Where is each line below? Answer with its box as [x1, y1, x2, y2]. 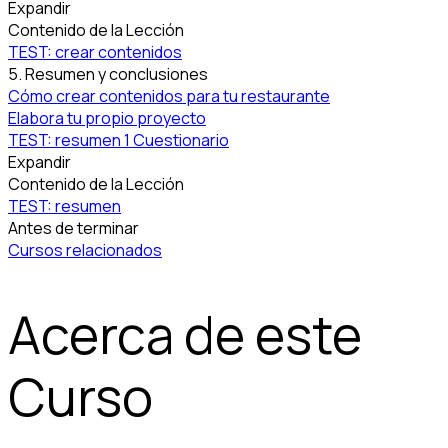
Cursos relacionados [8, 239, 162, 262]
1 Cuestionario [124, 129, 229, 152]
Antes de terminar [8, 217, 139, 240]
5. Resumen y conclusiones [8, 63, 208, 86]
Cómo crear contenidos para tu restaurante [8, 85, 330, 108]
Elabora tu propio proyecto [8, 107, 206, 130]
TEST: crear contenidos [8, 41, 182, 64]
